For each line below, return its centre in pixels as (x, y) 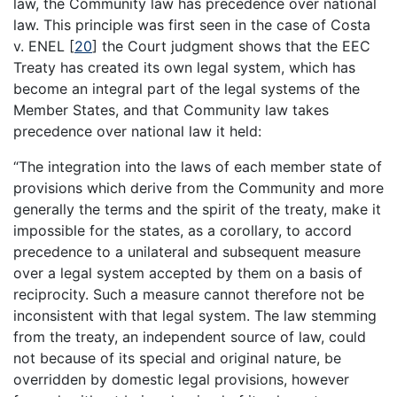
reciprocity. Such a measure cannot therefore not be (189, 294)
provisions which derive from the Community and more (198, 187)
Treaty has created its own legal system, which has (184, 67)
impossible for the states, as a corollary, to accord (183, 230)
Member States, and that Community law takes (171, 109)
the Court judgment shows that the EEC (234, 46)
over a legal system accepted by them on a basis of (188, 272)
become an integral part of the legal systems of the (187, 88)
